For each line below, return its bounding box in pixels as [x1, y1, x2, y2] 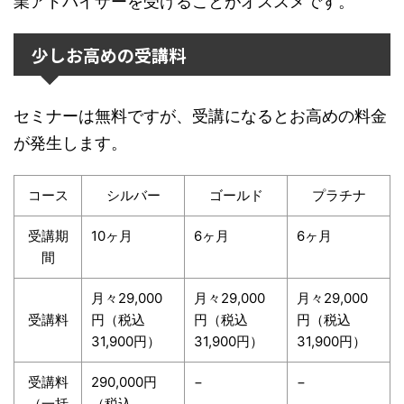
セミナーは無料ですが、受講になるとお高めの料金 [14, 106, 387, 125]
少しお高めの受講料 [32, 41, 186, 67]
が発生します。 [14, 133, 127, 152]
